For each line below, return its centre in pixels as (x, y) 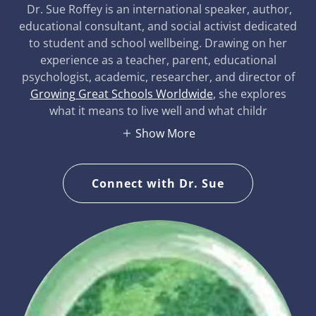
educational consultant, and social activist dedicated (158, 26)
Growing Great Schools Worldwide (121, 93)
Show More (165, 134)
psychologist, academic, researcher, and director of (158, 77)
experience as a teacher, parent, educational (158, 60)
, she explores (249, 93)
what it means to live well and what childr (158, 110)
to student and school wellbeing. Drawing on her (158, 43)
